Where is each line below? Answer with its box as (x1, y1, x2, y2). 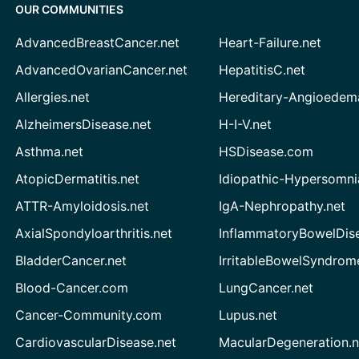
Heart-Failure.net (219, 34, 322, 50)
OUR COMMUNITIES (14, 2, 123, 16)
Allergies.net (14, 89, 90, 105)
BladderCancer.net (14, 252, 127, 268)
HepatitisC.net (219, 62, 306, 78)
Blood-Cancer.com (14, 280, 128, 296)
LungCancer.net (219, 280, 314, 296)
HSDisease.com (219, 143, 314, 159)
